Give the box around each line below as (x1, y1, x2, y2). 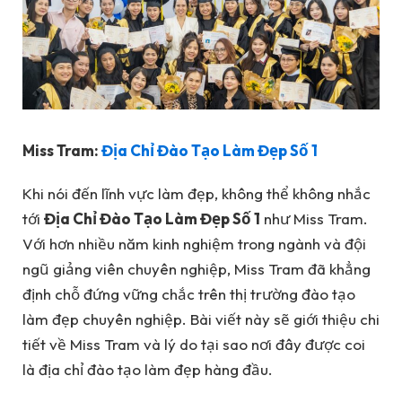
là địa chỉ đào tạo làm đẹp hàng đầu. (22, 360, 273, 380)
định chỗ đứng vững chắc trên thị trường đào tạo (22, 284, 355, 304)
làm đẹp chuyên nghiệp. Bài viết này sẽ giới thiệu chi (22, 310, 380, 329)
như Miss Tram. (260, 209, 368, 229)
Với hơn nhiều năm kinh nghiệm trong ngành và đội (22, 234, 366, 254)
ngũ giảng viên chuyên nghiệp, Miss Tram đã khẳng (22, 259, 371, 279)
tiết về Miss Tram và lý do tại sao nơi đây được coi (22, 335, 365, 354)
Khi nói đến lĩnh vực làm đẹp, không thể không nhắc (22, 184, 371, 204)
